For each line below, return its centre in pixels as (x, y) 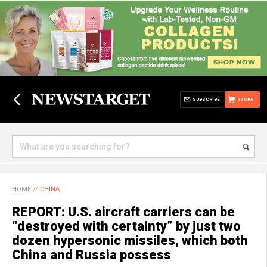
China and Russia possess (91, 255)
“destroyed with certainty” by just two (126, 226)
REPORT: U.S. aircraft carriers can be (123, 212)
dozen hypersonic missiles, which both (130, 240)
